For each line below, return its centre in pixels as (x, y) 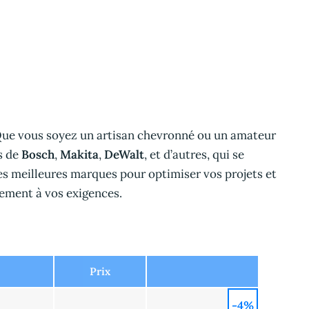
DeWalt (124, 155)
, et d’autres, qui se (194, 155)
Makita (79, 155)
